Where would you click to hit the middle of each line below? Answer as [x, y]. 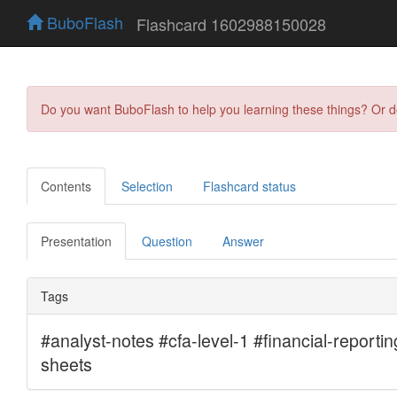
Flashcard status [249, 186]
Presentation [76, 241]
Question [167, 241]
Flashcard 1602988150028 [231, 23]
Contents [66, 186]
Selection [147, 186]
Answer [243, 241]
